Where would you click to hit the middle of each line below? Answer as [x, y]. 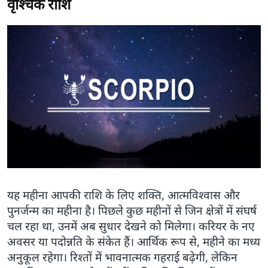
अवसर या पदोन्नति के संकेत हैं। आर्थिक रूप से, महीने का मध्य [134, 241]
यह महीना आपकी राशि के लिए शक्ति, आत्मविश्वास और [124, 195]
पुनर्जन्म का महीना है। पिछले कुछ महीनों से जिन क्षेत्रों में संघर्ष [132, 210]
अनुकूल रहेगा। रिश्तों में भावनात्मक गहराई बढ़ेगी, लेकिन [122, 257]
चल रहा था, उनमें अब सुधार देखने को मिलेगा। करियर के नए [131, 226]
